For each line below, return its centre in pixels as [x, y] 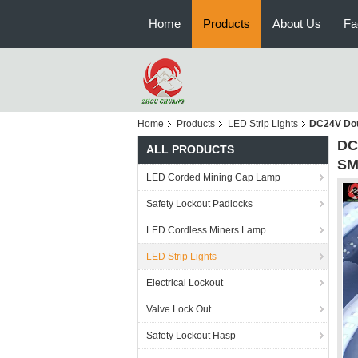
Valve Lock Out [179, 309]
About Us [297, 24]
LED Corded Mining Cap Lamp [213, 177]
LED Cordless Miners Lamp [206, 230]
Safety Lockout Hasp [191, 336]
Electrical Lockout [185, 283]
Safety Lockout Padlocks [199, 204]
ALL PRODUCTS [190, 149]
